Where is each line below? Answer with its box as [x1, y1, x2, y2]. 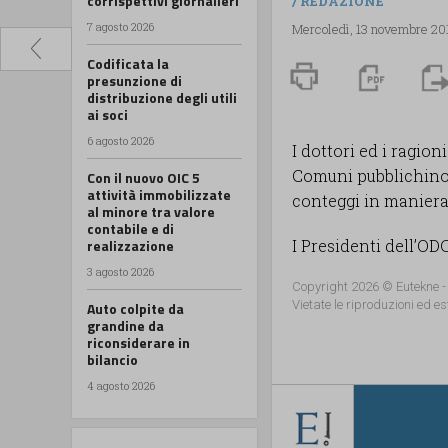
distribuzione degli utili [87, 86, 237, 108]
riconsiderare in [87, 331, 190, 353]
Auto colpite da [87, 297, 184, 319]
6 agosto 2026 [87, 132, 154, 148]
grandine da [87, 314, 164, 336]
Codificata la [87, 52, 169, 74]
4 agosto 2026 [87, 377, 155, 393]
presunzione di [87, 69, 182, 91]
